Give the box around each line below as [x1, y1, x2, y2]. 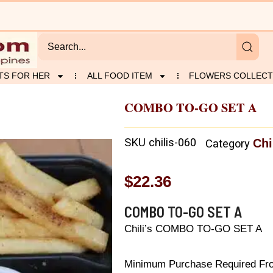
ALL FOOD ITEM [87, 71, 152, 80]
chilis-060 [149, 136, 196, 149]
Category [205, 137, 250, 151]
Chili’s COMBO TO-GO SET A [124, 222, 262, 235]
